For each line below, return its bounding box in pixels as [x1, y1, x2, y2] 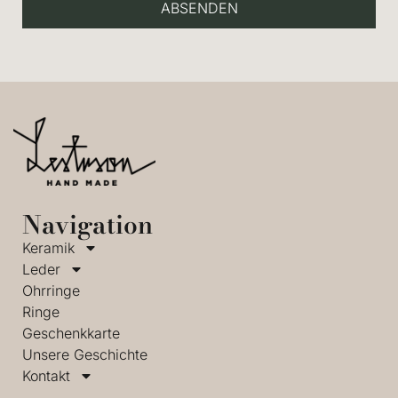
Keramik [22, 239, 75, 258]
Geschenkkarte [22, 324, 120, 343]
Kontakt [22, 367, 70, 386]
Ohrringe [22, 282, 80, 300]
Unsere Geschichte [22, 346, 147, 364]
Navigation [22, 205, 153, 244]
